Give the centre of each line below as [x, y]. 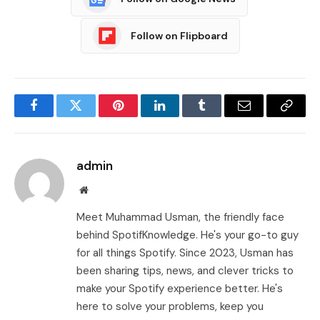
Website [103, 190]
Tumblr [220, 116]
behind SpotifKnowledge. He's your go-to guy [187, 235]
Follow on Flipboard [179, 35]
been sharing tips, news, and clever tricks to [185, 271]
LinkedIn [182, 116]
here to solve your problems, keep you [170, 307]
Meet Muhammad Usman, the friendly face [180, 217]
